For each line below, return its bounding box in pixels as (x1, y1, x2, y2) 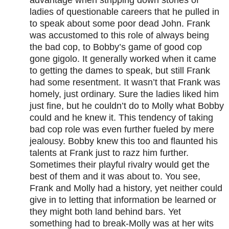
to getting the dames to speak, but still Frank (30, 65, 210, 76)
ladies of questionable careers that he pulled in (30, 7, 219, 17)
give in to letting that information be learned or (30, 195, 216, 205)
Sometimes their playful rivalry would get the (30, 159, 210, 170)
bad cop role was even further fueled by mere (30, 124, 214, 135)
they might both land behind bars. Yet (30, 207, 181, 217)
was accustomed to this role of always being (30, 30, 209, 41)
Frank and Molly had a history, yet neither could (30, 183, 222, 194)
